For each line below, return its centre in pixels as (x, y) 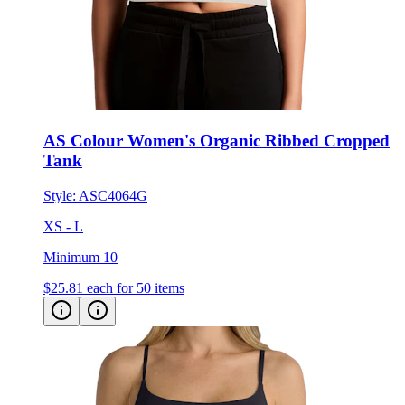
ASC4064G (113, 195)
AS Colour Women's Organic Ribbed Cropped (217, 140)
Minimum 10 (80, 257)
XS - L (63, 226)
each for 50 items (136, 287)
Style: (61, 195)
